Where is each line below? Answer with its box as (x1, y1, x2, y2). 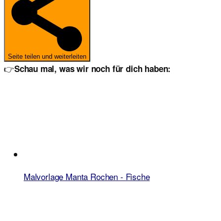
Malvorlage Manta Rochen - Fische (24, 170, 150, 183)
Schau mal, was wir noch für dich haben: (14, 62, 171, 74)
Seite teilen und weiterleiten (8, 52, 86, 60)
